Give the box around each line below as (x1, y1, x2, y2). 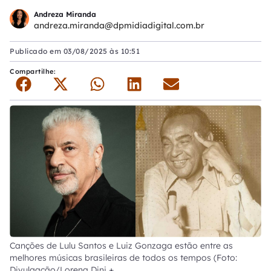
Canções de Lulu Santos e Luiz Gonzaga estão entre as (10, 240, 233, 252)
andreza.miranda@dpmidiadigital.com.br (34, 19, 204, 31)
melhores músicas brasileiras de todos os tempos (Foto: (10, 252, 237, 264)
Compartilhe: (10, 67, 58, 76)
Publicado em (10, 47, 64, 56)
